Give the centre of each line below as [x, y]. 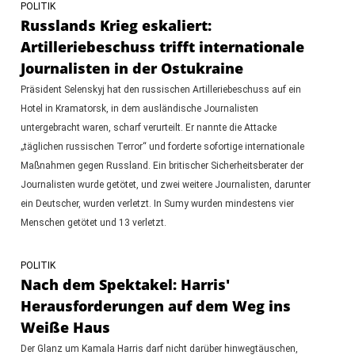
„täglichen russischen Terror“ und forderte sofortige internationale [162, 146]
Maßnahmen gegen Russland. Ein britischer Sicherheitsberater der [162, 165]
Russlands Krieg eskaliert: [116, 25]
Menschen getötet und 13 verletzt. [93, 222]
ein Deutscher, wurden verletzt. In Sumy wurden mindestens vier [157, 203]
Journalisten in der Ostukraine [132, 68]
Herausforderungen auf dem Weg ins [155, 305]
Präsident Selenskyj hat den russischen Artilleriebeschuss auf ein [160, 89]
